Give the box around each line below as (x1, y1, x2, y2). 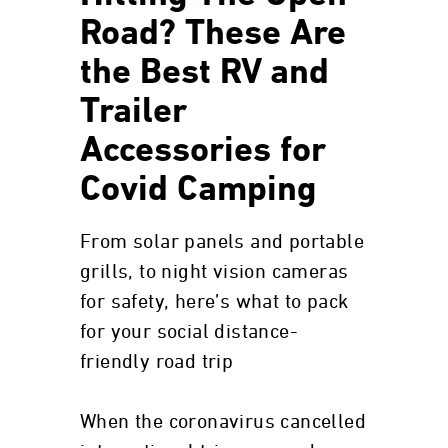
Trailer (80, 95, 187, 131)
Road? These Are (80, 17, 346, 53)
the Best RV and (80, 56, 329, 92)
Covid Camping (80, 173, 317, 209)
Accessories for (80, 134, 326, 170)
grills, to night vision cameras (80, 262, 349, 282)
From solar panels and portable (80, 232, 364, 252)
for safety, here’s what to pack (80, 292, 349, 312)
